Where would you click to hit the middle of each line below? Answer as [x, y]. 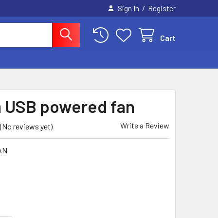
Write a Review [145, 125]
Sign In [128, 8]
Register [162, 8]
